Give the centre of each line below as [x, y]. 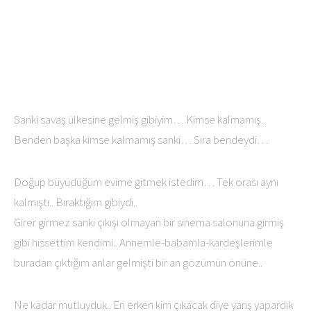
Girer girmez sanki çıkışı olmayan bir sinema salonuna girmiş [149, 222]
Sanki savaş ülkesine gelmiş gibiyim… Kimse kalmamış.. [140, 119]
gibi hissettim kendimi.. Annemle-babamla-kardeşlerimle [143, 242]
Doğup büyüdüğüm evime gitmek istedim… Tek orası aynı [146, 182]
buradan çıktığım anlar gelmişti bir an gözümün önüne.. [138, 262]
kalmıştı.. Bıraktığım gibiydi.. [76, 202]
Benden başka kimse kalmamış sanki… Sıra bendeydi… [141, 140]
